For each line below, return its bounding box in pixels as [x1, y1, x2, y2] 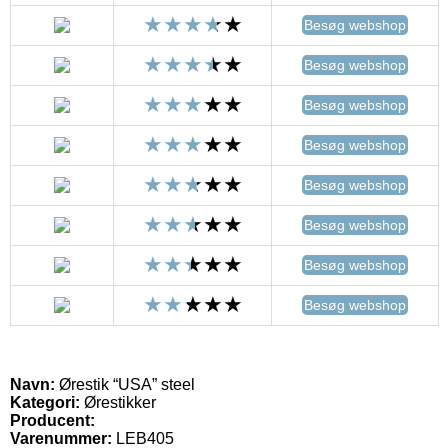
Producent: [10, 411, 95, 429]
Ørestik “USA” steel [55, 375, 195, 393]
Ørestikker [80, 393, 156, 411]
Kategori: [10, 393, 80, 411]
